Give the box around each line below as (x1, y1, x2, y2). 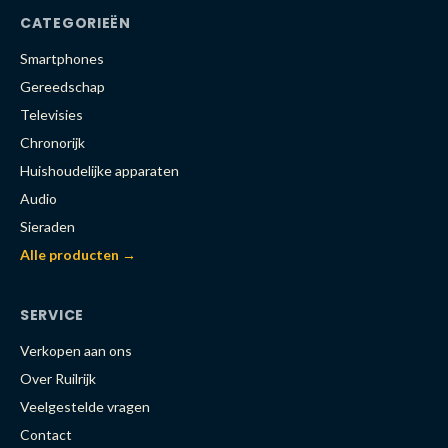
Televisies (20, 106, 83, 123)
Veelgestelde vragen (20, 398, 150, 415)
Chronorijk (20, 134, 85, 151)
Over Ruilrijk (20, 370, 96, 387)
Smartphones (20, 50, 104, 67)
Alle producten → (20, 246, 136, 263)
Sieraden (20, 218, 75, 235)
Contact (20, 426, 72, 443)
